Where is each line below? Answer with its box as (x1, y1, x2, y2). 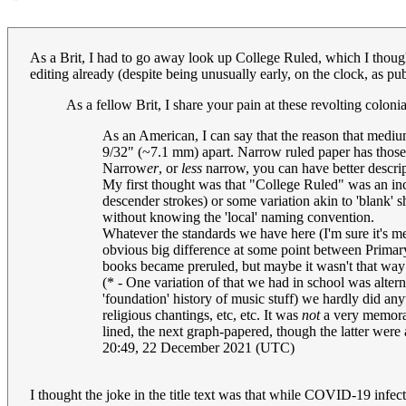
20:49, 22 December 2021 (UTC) (102, 339, 295, 355)
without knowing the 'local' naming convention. (102, 208, 374, 225)
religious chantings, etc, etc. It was (102, 306, 302, 323)
